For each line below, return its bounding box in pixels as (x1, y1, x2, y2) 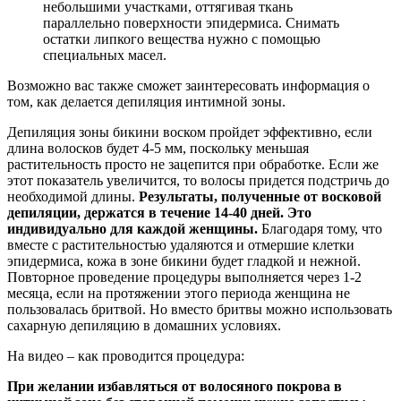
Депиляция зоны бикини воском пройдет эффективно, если (7, 124, 372, 140)
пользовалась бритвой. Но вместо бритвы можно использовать (7, 301, 392, 317)
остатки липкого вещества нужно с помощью (43, 30, 320, 47)
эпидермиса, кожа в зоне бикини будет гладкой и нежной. (7, 252, 361, 269)
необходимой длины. (7, 188, 139, 204)
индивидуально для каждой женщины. (7, 220, 258, 236)
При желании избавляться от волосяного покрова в (7, 378, 342, 394)
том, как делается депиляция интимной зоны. (7, 93, 286, 109)
